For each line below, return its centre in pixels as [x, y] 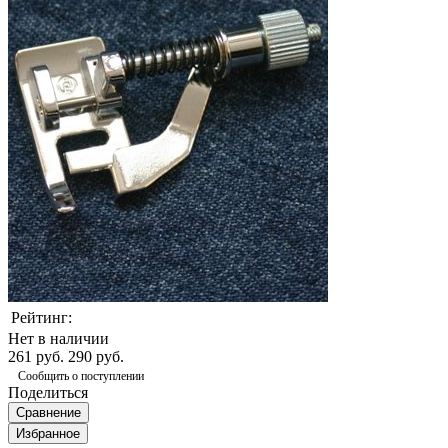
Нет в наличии [58, 338]
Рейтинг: [41, 317]
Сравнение [48, 412]
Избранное [48, 433]
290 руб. [96, 356]
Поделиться [48, 392]
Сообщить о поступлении [81, 375]
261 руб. [36, 356]
